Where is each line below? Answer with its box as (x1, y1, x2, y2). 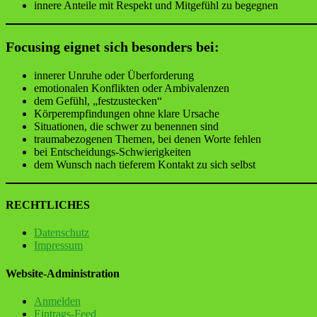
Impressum (34, 239, 83, 252)
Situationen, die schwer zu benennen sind (34, 120, 219, 132)
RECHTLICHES (6, 199, 90, 212)
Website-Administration (6, 267, 120, 279)
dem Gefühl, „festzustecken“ (34, 94, 162, 107)
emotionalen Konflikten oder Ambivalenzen (34, 81, 229, 94)
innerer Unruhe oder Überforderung (34, 69, 194, 81)
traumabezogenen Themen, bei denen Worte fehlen (34, 132, 261, 145)
